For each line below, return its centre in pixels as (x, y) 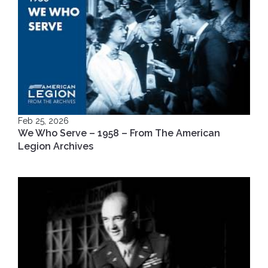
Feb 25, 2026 (43, 121)
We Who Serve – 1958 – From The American (119, 133)
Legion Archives (56, 147)
